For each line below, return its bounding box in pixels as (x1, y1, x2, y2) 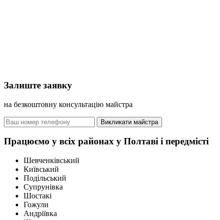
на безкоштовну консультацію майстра (4, 100, 133, 109)
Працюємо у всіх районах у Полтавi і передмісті (4, 136, 209, 147)
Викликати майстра (101, 118, 158, 126)
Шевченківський (24, 156, 80, 165)
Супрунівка (24, 183, 63, 192)
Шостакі (24, 192, 52, 200)
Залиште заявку (4, 80, 72, 90)
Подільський (24, 174, 66, 183)
